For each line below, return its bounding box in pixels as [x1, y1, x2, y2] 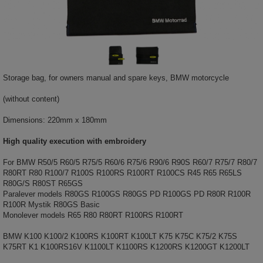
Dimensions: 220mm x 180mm [3, 115, 107, 124]
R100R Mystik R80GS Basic [3, 200, 100, 209]
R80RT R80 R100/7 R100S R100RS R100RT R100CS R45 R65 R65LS [3, 168, 242, 177]
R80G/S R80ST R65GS [3, 178, 83, 188]
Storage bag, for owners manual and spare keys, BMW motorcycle [3, 73, 229, 82]
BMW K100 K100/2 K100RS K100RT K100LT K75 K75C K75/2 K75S [3, 231, 237, 241]
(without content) [3, 94, 59, 103]
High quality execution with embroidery [3, 136, 146, 146]
